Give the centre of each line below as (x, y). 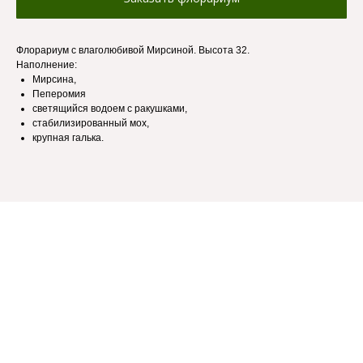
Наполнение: (47, 65)
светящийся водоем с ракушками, (110, 109)
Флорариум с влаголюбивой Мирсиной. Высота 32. (133, 51)
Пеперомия (59, 94)
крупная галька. (68, 138)
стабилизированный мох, (91, 124)
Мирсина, (54, 80)
